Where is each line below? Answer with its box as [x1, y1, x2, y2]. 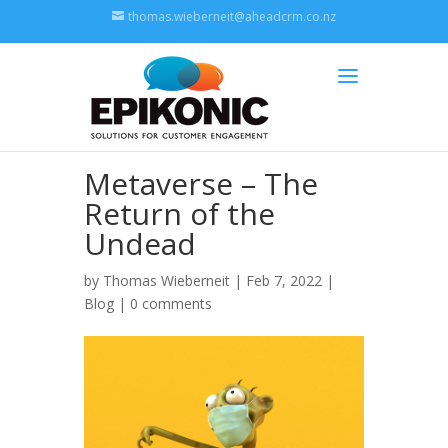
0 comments [130, 294, 212, 313]
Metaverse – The [84, 163, 318, 204]
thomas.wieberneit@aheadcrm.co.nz [128, 8, 336, 25]
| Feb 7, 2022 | [230, 271, 334, 290]
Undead [84, 223, 196, 264]
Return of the [84, 193, 275, 234]
